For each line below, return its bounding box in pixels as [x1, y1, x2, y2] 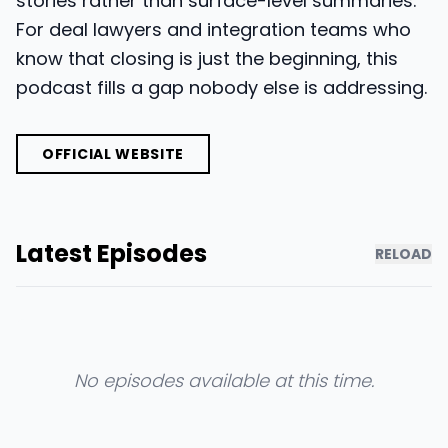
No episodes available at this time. [74, 368, 374, 393]
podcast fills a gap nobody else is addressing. [16, 75, 427, 100]
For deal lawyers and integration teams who [16, 17, 411, 42]
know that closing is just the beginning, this [16, 46, 398, 71]
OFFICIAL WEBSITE [42, 144, 185, 164]
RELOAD [375, 244, 432, 264]
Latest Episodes [16, 237, 207, 270]
